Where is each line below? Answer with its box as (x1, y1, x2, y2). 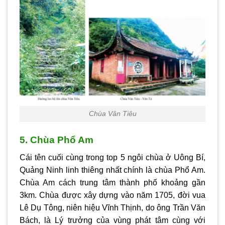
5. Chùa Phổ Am (20, 135, 93, 146)
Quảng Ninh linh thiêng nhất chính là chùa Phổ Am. (20, 165, 205, 174)
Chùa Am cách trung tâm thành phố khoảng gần (20, 178, 205, 187)
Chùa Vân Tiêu (88, 109, 137, 118)
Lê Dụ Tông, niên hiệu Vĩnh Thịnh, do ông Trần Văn (20, 203, 205, 212)
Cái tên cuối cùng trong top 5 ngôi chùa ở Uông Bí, (20, 153, 205, 162)
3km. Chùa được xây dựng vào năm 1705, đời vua (20, 190, 205, 199)
